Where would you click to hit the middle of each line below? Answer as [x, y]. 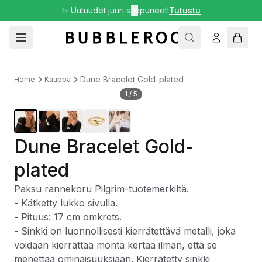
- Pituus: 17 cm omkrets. [68, 217]
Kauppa [58, 79]
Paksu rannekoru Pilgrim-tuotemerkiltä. [101, 189]
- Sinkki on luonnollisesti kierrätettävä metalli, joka [125, 231]
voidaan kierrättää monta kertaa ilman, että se [116, 245]
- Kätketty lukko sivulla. [66, 203]
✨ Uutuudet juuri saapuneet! [115, 10]
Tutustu [185, 10]
